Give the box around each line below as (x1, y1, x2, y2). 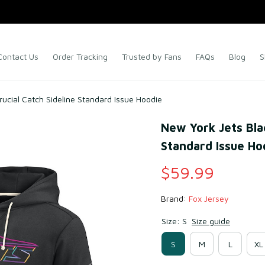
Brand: (161, 193, 189, 203)
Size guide (192, 216, 230, 226)
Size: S (161, 216, 187, 226)
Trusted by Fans (122, 51, 182, 62)
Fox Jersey (189, 193, 229, 203)
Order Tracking (53, 51, 108, 62)
